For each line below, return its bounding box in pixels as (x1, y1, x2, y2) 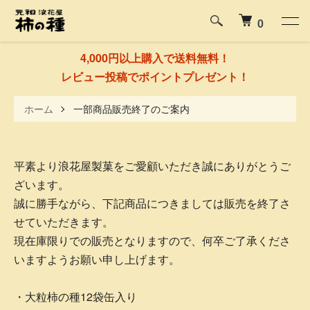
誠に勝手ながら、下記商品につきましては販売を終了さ (14, 195, 291, 211)
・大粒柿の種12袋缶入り (14, 289, 137, 304)
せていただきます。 (14, 214, 113, 230)
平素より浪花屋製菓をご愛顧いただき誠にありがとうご (14, 158, 291, 174)
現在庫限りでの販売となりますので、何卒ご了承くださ (14, 232, 291, 248)
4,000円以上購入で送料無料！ (80, 50, 230, 66)
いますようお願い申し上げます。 (14, 251, 180, 267)
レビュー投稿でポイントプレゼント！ (61, 69, 249, 84)
